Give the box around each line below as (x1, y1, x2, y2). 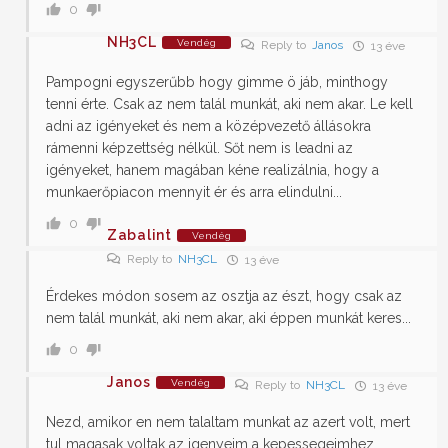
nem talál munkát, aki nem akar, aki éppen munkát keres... (46, 310, 411, 327)
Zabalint (107, 227, 172, 244)
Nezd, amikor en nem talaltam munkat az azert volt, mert (46, 414, 410, 431)
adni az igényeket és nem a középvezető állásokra (46, 118, 371, 135)
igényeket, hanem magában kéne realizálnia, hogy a (46, 162, 379, 179)
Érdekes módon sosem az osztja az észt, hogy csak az (46, 288, 402, 305)
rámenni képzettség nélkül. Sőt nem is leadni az (46, 140, 353, 157)
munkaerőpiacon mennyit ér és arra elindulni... (46, 184, 342, 201)
